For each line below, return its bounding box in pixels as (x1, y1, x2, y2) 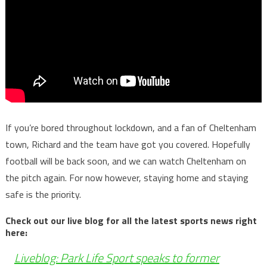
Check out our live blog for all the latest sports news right (5, 213, 257, 228)
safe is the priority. (5, 187, 81, 201)
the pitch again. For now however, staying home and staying (5, 170, 249, 185)
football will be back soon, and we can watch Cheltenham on (5, 153, 246, 168)
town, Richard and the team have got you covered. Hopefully (5, 136, 250, 151)
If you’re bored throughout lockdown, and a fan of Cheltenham (5, 120, 256, 135)
